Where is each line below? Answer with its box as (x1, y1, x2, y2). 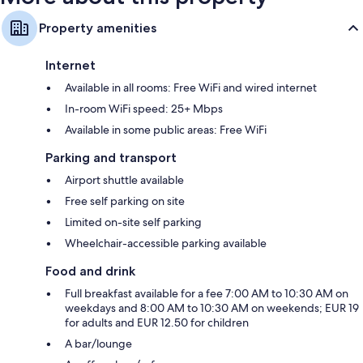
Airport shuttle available (65, 172, 184, 187)
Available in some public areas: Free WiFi (65, 122, 267, 137)
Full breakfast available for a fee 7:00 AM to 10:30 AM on (65, 285, 348, 301)
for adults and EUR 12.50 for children (65, 314, 249, 330)
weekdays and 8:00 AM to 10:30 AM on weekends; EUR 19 (65, 300, 359, 315)
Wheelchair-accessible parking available (65, 235, 267, 250)
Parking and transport (45, 149, 177, 165)
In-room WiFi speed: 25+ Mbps (65, 100, 223, 116)
